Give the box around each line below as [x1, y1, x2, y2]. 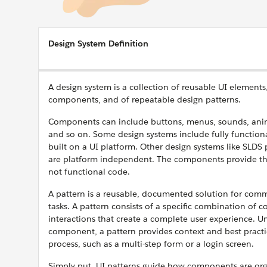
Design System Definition [48, 38, 148, 49]
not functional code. [48, 166, 130, 177]
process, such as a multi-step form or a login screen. [48, 238, 254, 249]
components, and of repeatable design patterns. [48, 94, 241, 105]
